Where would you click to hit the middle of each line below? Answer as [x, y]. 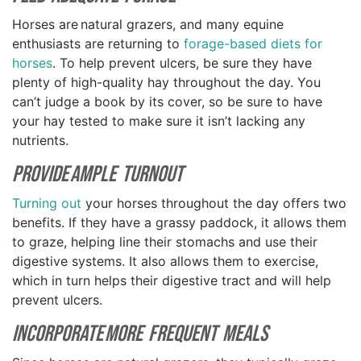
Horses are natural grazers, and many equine [148, 25]
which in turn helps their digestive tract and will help [172, 281]
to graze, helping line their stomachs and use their [165, 242]
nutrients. [44, 141]
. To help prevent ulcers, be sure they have [182, 63]
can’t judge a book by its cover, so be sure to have [167, 102]
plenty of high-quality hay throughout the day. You [166, 83]
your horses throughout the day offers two [214, 203]
